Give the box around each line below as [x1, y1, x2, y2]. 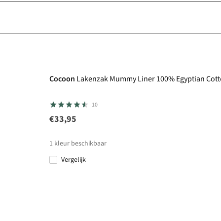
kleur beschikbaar [54, 139, 107, 149]
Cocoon [49, 74, 75, 85]
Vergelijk [65, 155, 86, 165]
